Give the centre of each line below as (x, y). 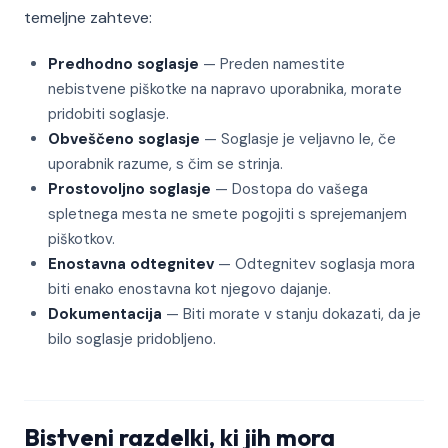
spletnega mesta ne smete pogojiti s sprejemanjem (227, 214)
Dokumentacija (105, 314)
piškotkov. (81, 239)
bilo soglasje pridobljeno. (132, 339)
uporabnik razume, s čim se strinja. (165, 164)
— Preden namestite (272, 64)
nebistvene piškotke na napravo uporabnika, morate (225, 89)
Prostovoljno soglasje (129, 189)
